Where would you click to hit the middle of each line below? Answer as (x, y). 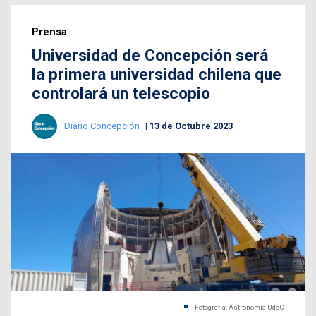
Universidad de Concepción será (150, 55)
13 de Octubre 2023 (191, 126)
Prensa (49, 31)
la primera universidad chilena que (157, 74)
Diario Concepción (103, 126)
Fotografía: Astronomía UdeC (239, 308)
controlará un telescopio (121, 93)
